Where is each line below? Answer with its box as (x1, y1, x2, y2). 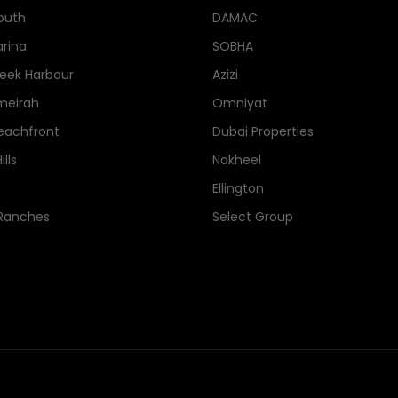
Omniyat (212, 94, 267, 112)
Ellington (212, 179, 264, 197)
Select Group (212, 208, 293, 226)
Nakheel (212, 151, 261, 169)
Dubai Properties (212, 123, 314, 140)
